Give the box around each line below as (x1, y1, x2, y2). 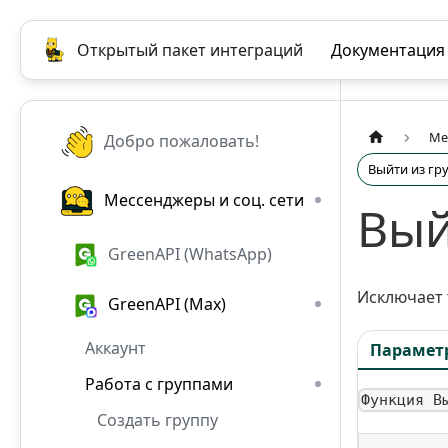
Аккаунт (85, 336, 146, 359)
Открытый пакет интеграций (77, 39, 303, 61)
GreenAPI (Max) (108, 293, 227, 316)
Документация (331, 39, 445, 61)
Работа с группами (85, 372, 233, 395)
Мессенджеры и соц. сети (104, 188, 305, 211)
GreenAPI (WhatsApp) (108, 242, 273, 265)
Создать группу (97, 408, 218, 431)
